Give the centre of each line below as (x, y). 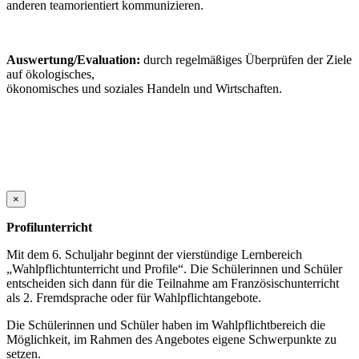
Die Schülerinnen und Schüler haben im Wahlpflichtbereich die (166, 325)
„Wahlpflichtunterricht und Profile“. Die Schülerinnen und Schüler (174, 269)
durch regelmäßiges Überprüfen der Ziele (246, 60)
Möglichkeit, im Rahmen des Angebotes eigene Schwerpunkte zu (171, 340)
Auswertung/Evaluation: (73, 60)
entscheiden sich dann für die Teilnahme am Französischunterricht (173, 284)
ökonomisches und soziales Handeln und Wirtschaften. (144, 89)
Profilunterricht (49, 228)
